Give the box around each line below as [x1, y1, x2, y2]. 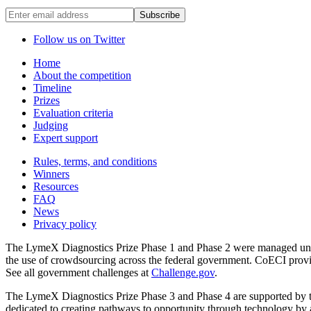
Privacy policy [33, 217, 96, 230]
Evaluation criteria [33, 106, 113, 119]
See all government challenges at [6, 266, 151, 278]
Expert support [33, 131, 98, 144]
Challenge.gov [151, 266, 215, 278]
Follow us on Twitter [33, 33, 125, 45]
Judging [33, 119, 68, 131]
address [5, 31, 37, 44]
